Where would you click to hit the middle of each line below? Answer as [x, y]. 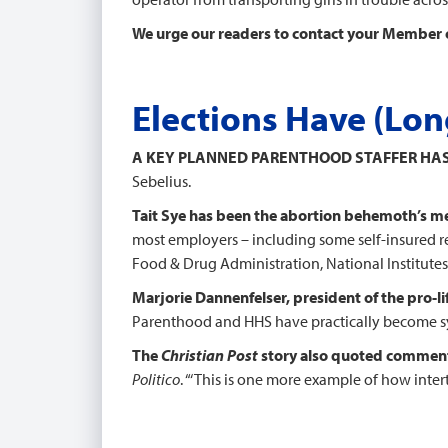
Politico [156, 379]
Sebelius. [161, 181]
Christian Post [209, 355]
